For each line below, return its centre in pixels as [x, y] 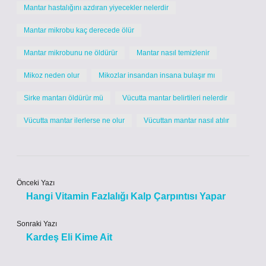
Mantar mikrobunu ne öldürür [71, 53]
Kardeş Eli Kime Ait [69, 237]
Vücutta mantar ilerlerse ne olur [74, 121]
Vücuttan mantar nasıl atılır [186, 121]
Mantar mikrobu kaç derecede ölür [79, 30]
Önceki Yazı [36, 183]
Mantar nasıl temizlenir [173, 53]
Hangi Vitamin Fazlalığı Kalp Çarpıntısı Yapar [126, 196]
